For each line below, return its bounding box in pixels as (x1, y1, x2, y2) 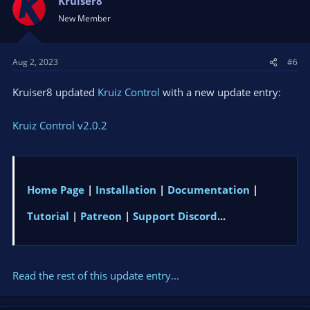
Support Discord (133, 208, 217, 223)
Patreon (80, 208, 122, 223)
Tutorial (27, 208, 69, 223)
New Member (58, 12, 111, 24)
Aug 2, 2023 (12, 56, 58, 69)
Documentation (167, 182, 250, 197)
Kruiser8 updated (12, 85, 98, 100)
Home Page (27, 182, 84, 197)
